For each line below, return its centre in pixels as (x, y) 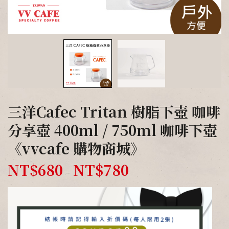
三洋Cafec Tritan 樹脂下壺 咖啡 (114, 111)
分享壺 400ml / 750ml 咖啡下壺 (112, 130)
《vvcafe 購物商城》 (76, 148)
